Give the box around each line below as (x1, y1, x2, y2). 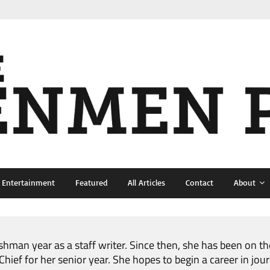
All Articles (128, 177, 165, 188)
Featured (75, 177, 107, 188)
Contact (186, 177, 213, 188)
